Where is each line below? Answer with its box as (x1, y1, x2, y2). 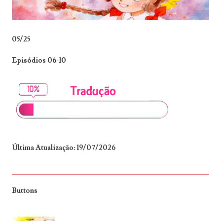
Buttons (12, 185, 37, 195)
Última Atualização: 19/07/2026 (12, 143, 115, 152)
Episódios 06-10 (12, 55, 66, 65)
